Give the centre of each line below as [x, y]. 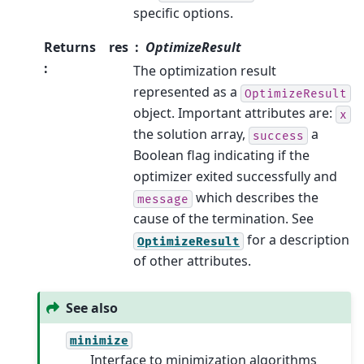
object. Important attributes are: [234, 113]
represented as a [187, 92]
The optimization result [205, 71]
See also [92, 308]
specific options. [183, 13]
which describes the [256, 198]
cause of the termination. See [223, 219]
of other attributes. [192, 261]
